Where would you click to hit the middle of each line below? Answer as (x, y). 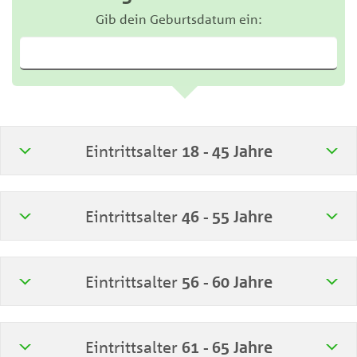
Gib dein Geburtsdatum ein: (178, 19)
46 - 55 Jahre (227, 216)
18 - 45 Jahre (227, 151)
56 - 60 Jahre (227, 282)
